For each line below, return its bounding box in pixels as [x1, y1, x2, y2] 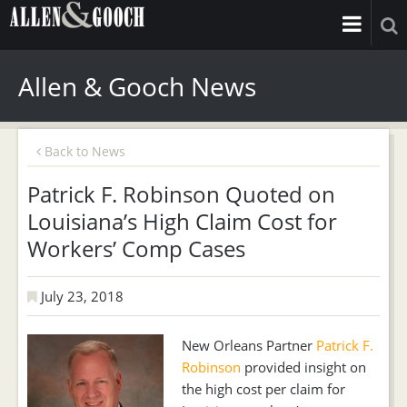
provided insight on [241, 358, 366, 376]
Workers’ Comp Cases [27, 233, 245, 263]
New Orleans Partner [182, 336, 316, 354]
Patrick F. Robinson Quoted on [27, 179, 335, 209]
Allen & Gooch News [18, 69, 256, 104]
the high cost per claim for [182, 380, 345, 398]
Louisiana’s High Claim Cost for [27, 206, 337, 236]
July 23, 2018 [37, 287, 124, 305]
